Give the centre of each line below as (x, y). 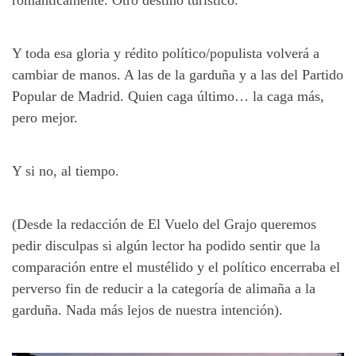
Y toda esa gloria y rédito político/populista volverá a (166, 53)
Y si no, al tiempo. (66, 170)
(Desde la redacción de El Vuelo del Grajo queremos (164, 224)
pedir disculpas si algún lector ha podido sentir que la (166, 245)
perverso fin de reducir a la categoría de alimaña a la (164, 288)
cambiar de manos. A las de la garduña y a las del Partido (178, 74)
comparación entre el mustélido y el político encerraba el (176, 267)
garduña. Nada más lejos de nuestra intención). (147, 310)
